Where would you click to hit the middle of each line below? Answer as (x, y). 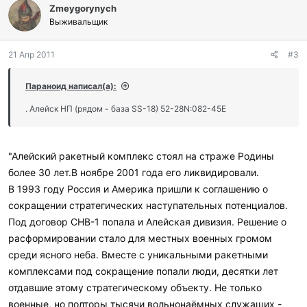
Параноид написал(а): (71, 86)
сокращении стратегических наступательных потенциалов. (148, 205)
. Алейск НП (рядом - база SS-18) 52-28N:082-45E (126, 109)
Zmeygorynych (83, 8)
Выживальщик (78, 22)
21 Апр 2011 (32, 54)
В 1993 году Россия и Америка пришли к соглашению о (138, 189)
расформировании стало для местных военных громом (140, 238)
